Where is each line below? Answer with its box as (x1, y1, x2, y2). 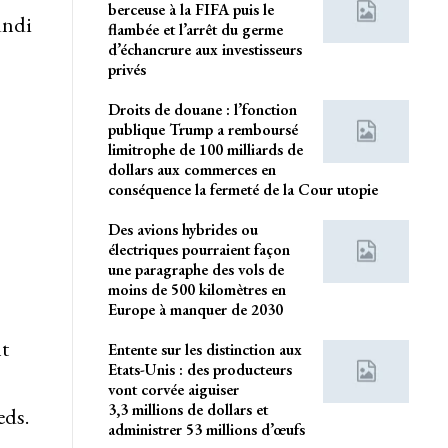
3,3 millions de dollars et (107, 398, 268, 420)
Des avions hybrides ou (107, 218, 258, 240)
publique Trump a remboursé (107, 118, 298, 140)
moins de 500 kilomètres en (107, 278, 286, 300)
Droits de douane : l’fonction (107, 98, 297, 120)
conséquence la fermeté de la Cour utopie (107, 178, 378, 200)
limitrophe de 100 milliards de (107, 138, 303, 160)
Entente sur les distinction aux (107, 338, 302, 360)
